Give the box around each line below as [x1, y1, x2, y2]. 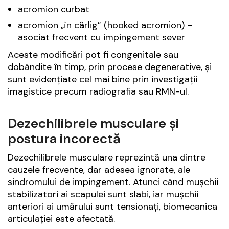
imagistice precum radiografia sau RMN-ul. [8, 85, 189, 98]
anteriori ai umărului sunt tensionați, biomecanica [8, 200, 217, 213]
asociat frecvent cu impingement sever [18, 31, 185, 44]
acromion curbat [18, 3, 89, 16]
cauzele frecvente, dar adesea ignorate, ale [8, 164, 190, 176]
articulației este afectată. [8, 213, 115, 225]
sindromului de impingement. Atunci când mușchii [8, 176, 218, 189]
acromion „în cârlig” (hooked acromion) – [18, 19, 193, 32]
